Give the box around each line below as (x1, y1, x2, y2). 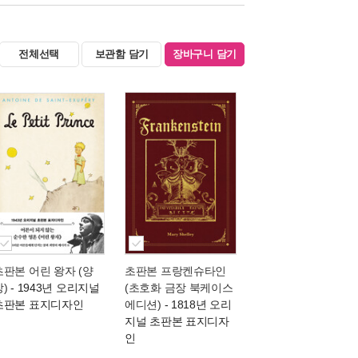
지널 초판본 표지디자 (125, 315, 229, 328)
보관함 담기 (94, 48, 149, 60)
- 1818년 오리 (161, 298, 232, 311)
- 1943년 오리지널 (7, 281, 100, 294)
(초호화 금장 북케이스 (125, 281, 233, 294)
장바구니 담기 (172, 48, 237, 60)
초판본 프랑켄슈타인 (125, 265, 227, 277)
